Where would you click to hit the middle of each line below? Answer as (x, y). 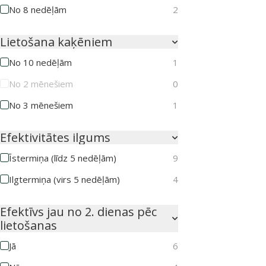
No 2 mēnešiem (41, 84)
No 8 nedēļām (38, 10)
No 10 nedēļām (40, 63)
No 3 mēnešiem (41, 105)
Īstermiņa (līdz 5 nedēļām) (63, 158)
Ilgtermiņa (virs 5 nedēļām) (64, 180)
